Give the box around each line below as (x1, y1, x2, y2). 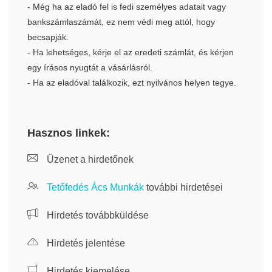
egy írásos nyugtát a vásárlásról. (27, 63, 152, 72)
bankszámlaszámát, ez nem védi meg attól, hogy (27, 17, 215, 27)
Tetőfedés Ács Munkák (47, 182, 144, 192)
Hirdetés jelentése (44, 238, 125, 248)
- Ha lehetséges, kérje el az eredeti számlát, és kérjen (27, 47, 234, 57)
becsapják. (27, 32, 69, 42)
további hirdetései (144, 182, 223, 192)
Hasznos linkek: (27, 127, 110, 139)
